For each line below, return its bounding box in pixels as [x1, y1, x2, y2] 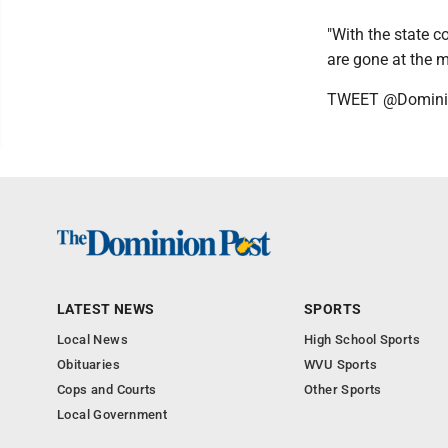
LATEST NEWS [57, 301, 155, 318]
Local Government [57, 407, 168, 423]
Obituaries [57, 357, 120, 373]
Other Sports [304, 382, 382, 398]
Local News [57, 332, 128, 348]
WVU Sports [304, 357, 377, 373]
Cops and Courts [57, 382, 157, 398]
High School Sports [304, 332, 421, 348]
